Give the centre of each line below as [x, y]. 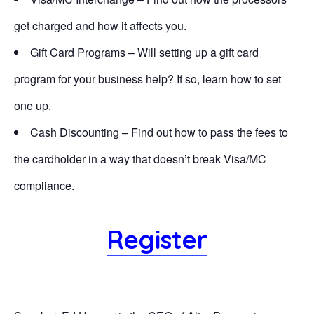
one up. [33, 105]
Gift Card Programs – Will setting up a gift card [144, 52]
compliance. [44, 185]
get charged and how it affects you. [100, 26]
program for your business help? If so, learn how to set [148, 79]
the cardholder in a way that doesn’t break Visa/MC [140, 159]
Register [157, 239]
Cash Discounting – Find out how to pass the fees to [159, 132]
